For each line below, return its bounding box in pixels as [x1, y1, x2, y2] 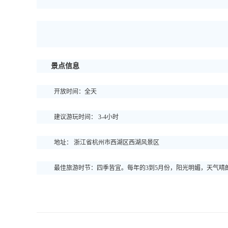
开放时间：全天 [51, 88, 97, 96]
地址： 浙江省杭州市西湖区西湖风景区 [51, 139, 159, 147]
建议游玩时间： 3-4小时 [51, 113, 119, 121]
